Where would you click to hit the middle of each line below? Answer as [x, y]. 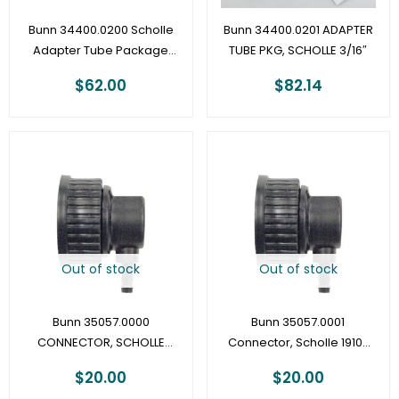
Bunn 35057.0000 [101, 322]
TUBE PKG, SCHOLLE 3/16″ [298, 50]
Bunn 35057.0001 [298, 322]
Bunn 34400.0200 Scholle [101, 29]
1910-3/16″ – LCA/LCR [101, 362]
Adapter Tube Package [101, 50]
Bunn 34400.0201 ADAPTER [298, 29]
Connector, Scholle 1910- [298, 342]
